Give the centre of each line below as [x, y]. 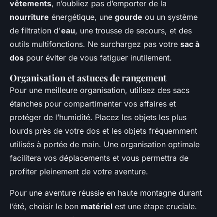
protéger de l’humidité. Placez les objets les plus [98, 117]
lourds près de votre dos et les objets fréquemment [103, 131]
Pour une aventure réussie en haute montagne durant [106, 193]
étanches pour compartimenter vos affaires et [93, 104]
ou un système [170, 17]
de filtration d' [35, 31]
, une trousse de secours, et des [133, 31]
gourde [129, 17]
